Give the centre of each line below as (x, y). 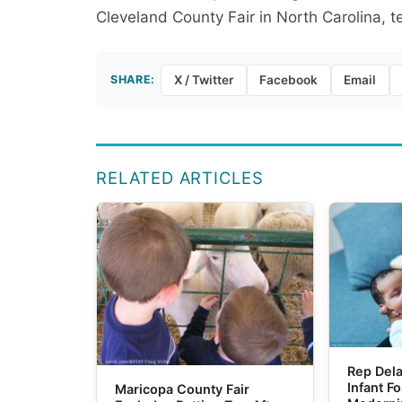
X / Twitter (203, 80)
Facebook (289, 80)
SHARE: (133, 80)
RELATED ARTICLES (180, 178)
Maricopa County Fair (183, 389)
